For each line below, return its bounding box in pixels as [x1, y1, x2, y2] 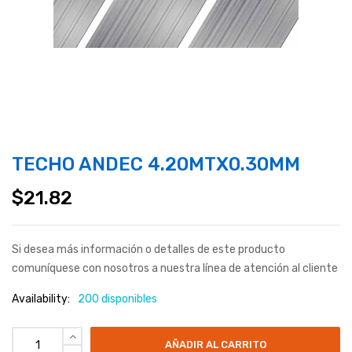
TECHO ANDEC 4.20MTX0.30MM [12, 153, 300, 176]
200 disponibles [78, 292, 157, 306]
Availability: [12, 292, 70, 306]
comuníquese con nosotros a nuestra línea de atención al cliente [12, 262, 338, 276]
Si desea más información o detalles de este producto [12, 243, 285, 257]
